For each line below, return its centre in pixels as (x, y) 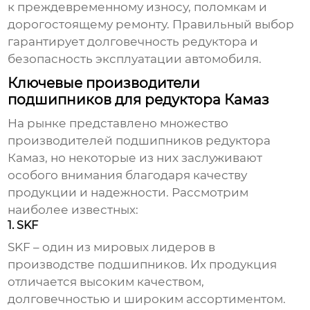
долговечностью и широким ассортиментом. (147, 299)
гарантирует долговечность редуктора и (133, 42)
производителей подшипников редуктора (139, 141)
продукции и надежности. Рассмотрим (128, 193)
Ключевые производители (104, 83)
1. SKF (23, 226)
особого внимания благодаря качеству (128, 175)
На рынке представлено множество (118, 124)
